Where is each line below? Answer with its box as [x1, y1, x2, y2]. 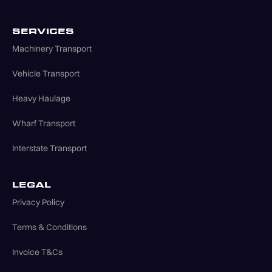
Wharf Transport [12, 118, 75, 129]
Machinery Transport [12, 43, 92, 55]
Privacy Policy [12, 197, 64, 208]
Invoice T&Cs [12, 246, 63, 258]
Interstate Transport [12, 143, 87, 154]
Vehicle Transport [12, 68, 80, 80]
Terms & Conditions [12, 222, 87, 233]
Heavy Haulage [12, 93, 70, 104]
